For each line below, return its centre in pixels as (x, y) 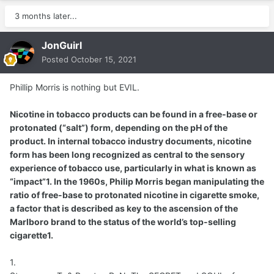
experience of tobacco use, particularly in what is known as (133, 168)
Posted (56, 59)
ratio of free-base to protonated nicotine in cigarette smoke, (135, 194)
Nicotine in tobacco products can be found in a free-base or (134, 114)
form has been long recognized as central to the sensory (127, 154)
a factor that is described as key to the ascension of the (124, 208)
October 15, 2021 (104, 59)
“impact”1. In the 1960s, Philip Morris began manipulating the (137, 181)
